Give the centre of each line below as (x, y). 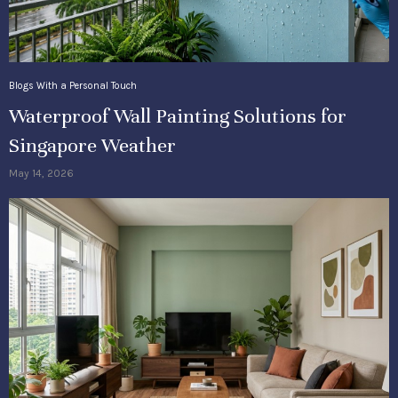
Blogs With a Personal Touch (73, 86)
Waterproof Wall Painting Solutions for (178, 116)
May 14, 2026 (41, 174)
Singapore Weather (92, 146)
